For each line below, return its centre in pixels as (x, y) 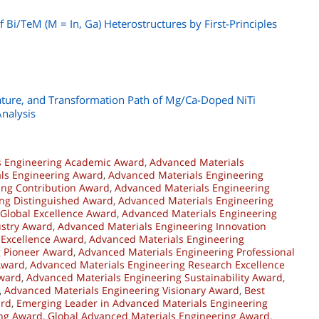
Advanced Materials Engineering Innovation (162, 226)
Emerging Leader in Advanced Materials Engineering (142, 303)
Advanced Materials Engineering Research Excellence (157, 265)
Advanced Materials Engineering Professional (187, 252)
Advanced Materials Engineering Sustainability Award (155, 278)
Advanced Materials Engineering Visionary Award (122, 291)
